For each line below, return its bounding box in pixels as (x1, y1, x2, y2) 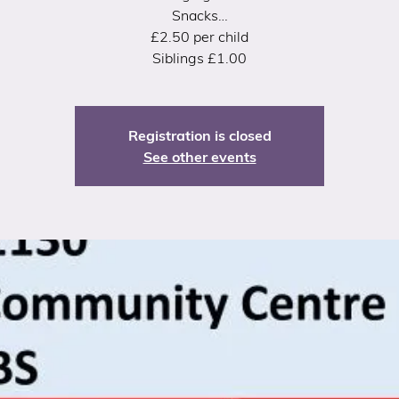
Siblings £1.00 (152, 49, 247, 68)
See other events (142, 148, 256, 167)
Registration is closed (127, 126, 272, 145)
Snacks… (171, 6, 228, 25)
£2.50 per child (151, 28, 248, 46)
